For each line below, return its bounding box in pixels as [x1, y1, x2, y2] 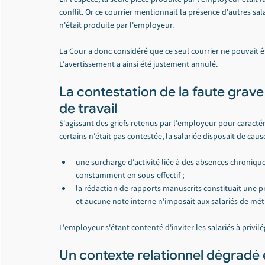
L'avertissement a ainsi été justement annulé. [59, 59, 218, 70]
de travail [59, 100, 117, 117]
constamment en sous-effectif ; [76, 170, 184, 182]
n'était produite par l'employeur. [59, 20, 174, 31]
